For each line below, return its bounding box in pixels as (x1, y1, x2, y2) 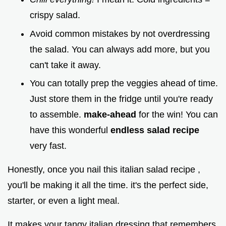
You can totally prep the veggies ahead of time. (30, 78, 218, 89)
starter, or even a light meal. (8, 196, 120, 206)
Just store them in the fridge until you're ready (30, 94, 213, 104)
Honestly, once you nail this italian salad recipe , (8, 164, 200, 175)
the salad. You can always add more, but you (30, 44, 210, 54)
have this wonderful (30, 125, 110, 136)
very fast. (30, 141, 67, 151)
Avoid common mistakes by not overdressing (30, 28, 210, 39)
